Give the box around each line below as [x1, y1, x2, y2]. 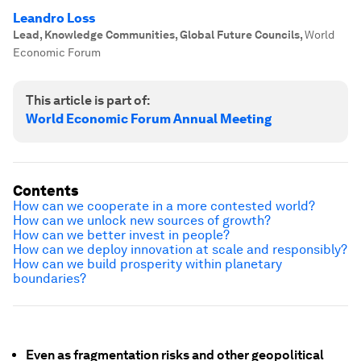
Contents [13, 182, 78, 199]
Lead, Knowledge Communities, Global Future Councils [13, 28, 300, 41]
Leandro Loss [13, 10, 95, 26]
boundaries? [13, 271, 86, 286]
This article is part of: [26, 93, 150, 108]
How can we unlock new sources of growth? [13, 213, 271, 228]
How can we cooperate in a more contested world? [13, 198, 315, 214]
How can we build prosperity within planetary [13, 256, 282, 272]
